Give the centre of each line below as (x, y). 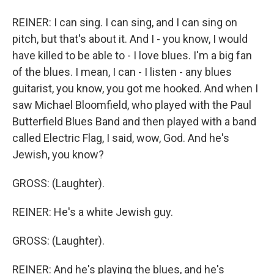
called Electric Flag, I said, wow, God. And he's (121, 138)
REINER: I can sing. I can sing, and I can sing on (125, 22)
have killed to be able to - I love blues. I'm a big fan (132, 55)
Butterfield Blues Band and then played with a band (134, 121)
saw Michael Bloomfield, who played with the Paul (132, 105)
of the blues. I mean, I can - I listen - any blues (122, 72)
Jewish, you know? (58, 154)
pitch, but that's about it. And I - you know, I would (130, 39)
